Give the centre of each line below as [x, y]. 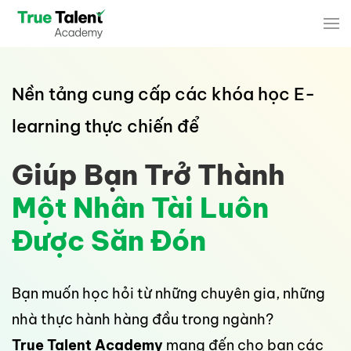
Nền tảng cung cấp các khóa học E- [163, 94]
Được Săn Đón [109, 241]
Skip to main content [98, 45]
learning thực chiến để [105, 126]
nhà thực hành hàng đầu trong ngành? [143, 319]
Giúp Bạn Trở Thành [148, 175]
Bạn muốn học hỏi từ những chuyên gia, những [168, 293]
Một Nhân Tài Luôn [140, 208]
